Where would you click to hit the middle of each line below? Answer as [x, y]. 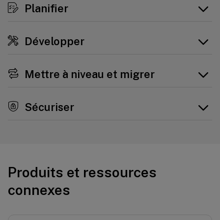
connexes [39, 190]
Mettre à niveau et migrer [88, 74]
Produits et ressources [82, 172]
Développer [53, 41]
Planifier [45, 8]
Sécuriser [48, 107]
